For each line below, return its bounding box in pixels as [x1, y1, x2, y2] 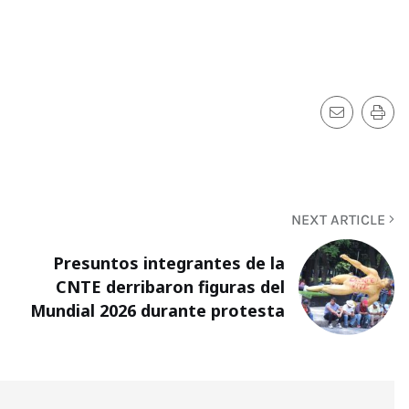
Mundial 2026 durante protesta [30, 299, 285, 322]
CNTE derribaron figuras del [56, 276, 285, 299]
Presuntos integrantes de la [53, 252, 285, 275]
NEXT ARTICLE [291, 210, 389, 228]
